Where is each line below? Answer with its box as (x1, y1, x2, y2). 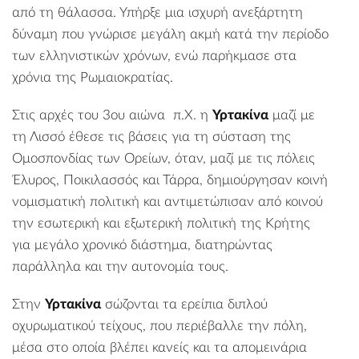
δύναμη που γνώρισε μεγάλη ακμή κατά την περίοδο (12, 26, 329, 41)
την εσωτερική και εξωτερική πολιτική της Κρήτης (12, 216, 310, 230)
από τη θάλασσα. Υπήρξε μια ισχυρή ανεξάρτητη (12, 5, 303, 19)
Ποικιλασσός (63, 172, 139, 187)
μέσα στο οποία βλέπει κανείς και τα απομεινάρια (12, 340, 307, 354)
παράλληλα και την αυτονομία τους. (12, 259, 228, 273)
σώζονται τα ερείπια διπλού (101, 296, 268, 311)
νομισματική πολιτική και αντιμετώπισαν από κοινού (12, 194, 323, 208)
